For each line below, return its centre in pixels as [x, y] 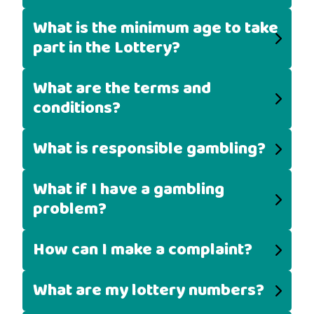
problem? [70, 209]
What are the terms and [122, 89]
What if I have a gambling [129, 190]
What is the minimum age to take [156, 28]
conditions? [77, 108]
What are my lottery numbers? [149, 291]
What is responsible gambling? [149, 149]
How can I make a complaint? [143, 250]
